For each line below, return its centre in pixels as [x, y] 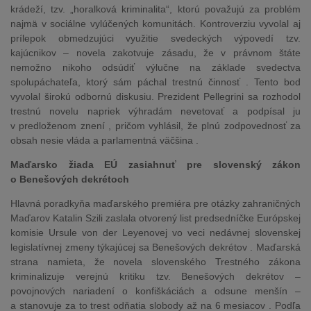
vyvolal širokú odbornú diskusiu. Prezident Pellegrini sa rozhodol [155, 96]
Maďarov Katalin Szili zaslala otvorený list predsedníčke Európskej [155, 218]
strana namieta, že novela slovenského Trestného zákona [155, 262]
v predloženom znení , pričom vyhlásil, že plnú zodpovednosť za [155, 126]
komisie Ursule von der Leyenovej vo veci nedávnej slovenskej [155, 233]
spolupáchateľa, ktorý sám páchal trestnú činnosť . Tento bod [155, 82]
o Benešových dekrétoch [70, 179]
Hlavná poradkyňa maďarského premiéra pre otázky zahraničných [155, 203]
